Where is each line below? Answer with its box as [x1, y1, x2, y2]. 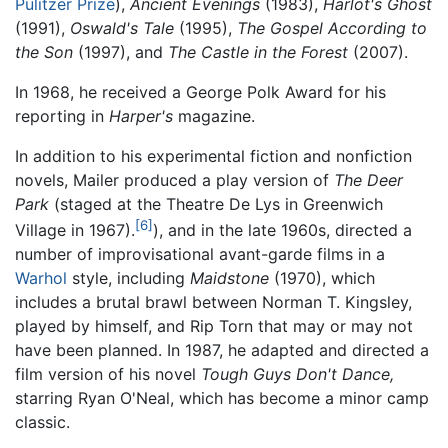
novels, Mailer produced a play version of [15, 170, 334, 191]
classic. [15, 412, 70, 433]
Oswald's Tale [70, 18, 174, 39]
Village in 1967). [15, 220, 135, 241]
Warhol [15, 268, 67, 289]
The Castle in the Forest [168, 42, 348, 63]
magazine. [173, 106, 255, 127]
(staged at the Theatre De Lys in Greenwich [49, 194, 383, 215]
